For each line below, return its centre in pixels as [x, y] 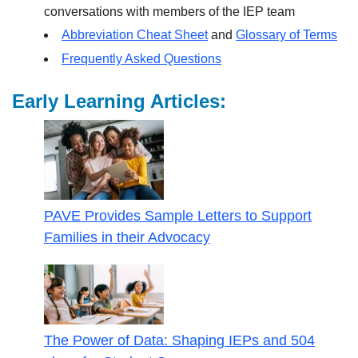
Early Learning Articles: [119, 101]
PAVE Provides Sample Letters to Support [178, 215]
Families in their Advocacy [127, 237]
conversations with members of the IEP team [169, 12]
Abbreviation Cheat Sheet [135, 35]
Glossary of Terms [286, 35]
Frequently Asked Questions [141, 58]
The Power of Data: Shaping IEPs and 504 [179, 340]
